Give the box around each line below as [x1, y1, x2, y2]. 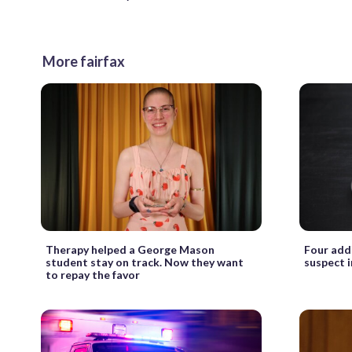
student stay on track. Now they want [46, 255, 244, 269]
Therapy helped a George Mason [46, 242, 214, 256]
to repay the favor [46, 267, 140, 281]
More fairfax [42, 53, 125, 71]
